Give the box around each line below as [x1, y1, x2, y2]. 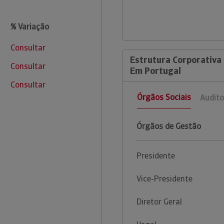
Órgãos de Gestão [136, 121, 201, 132]
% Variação [10, 21, 49, 32]
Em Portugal [130, 65, 181, 77]
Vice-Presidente [136, 173, 192, 184]
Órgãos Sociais [137, 92, 191, 103]
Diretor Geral [136, 196, 182, 207]
